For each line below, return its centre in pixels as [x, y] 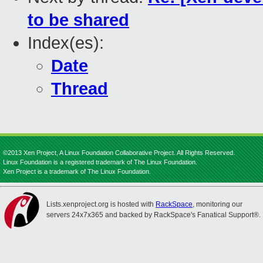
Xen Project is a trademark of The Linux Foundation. [77, 171]
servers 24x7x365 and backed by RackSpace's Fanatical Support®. [154, 215]
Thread [80, 89]
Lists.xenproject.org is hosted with [101, 204]
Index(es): [66, 43]
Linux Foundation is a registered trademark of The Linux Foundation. [100, 162]
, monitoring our [218, 204]
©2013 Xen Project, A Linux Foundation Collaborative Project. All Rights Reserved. [119, 153]
